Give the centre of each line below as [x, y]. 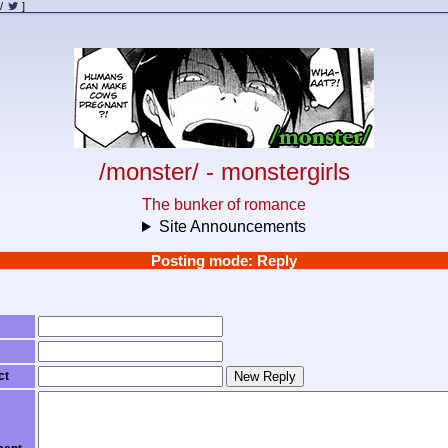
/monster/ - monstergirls [224, 171]
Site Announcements [232, 226]
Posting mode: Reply [224, 260]
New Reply [264, 376]
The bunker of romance [224, 204]
